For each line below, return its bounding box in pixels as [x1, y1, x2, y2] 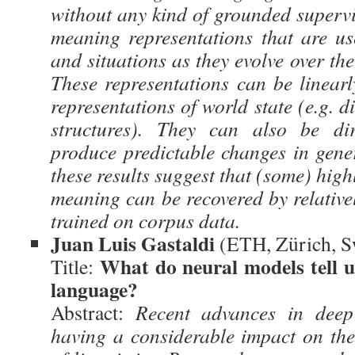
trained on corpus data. [51, 207, 240, 234]
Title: [51, 253, 100, 280]
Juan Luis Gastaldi [51, 228, 215, 258]
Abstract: [51, 299, 136, 326]
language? [51, 274, 138, 304]
